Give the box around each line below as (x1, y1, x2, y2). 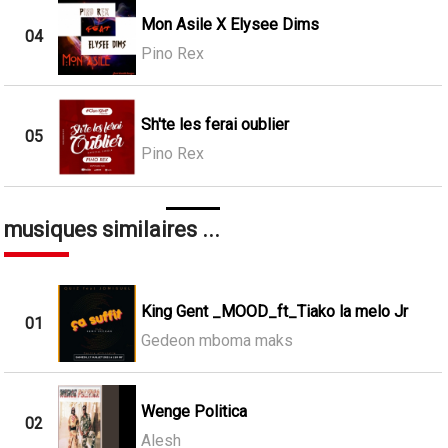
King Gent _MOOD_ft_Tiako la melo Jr (140, 301, 408, 321)
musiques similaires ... (4, 216, 221, 242)
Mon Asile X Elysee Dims (140, 14, 319, 34)
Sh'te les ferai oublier (140, 115, 289, 135)
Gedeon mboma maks (140, 330, 293, 350)
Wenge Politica (140, 402, 247, 422)
